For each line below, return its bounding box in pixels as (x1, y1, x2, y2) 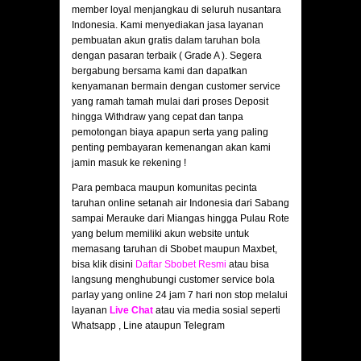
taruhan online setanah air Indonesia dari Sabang (72, 197, 289, 210)
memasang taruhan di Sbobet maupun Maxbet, (72, 243, 277, 255)
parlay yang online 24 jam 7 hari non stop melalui (72, 289, 288, 301)
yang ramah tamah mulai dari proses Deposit (72, 96, 268, 108)
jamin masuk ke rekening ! (72, 157, 186, 169)
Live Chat (110, 305, 153, 317)
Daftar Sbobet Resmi (135, 259, 226, 271)
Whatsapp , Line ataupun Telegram (72, 320, 225, 332)
